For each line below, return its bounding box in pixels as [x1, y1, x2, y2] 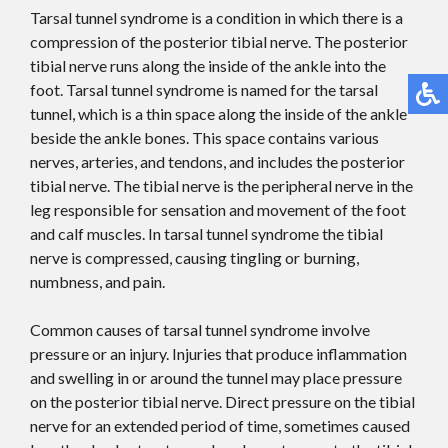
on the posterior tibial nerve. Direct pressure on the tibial [30, 392, 415, 411]
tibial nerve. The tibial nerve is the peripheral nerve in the [30, 176, 413, 195]
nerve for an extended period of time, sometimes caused [30, 416, 410, 435]
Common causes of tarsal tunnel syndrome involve [30, 320, 370, 339]
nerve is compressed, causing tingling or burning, [30, 248, 359, 267]
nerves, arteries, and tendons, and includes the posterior [30, 152, 405, 171]
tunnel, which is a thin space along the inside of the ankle [30, 104, 407, 123]
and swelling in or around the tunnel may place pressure [30, 368, 402, 387]
